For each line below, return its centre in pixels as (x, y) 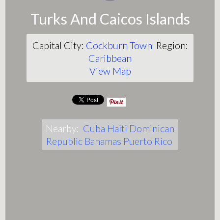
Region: (170, 45)
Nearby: (64, 128)
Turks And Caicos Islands (110, 19)
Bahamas (103, 141)
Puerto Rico (148, 141)
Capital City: (59, 45)
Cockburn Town (119, 45)
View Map (110, 71)
